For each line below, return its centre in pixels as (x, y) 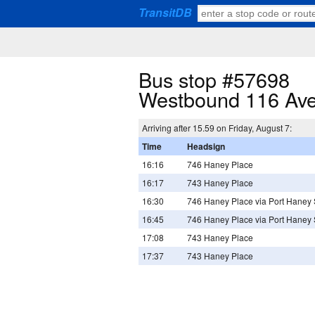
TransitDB (165, 12)
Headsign (206, 147)
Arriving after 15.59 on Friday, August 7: (217, 128)
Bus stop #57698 (214, 79)
